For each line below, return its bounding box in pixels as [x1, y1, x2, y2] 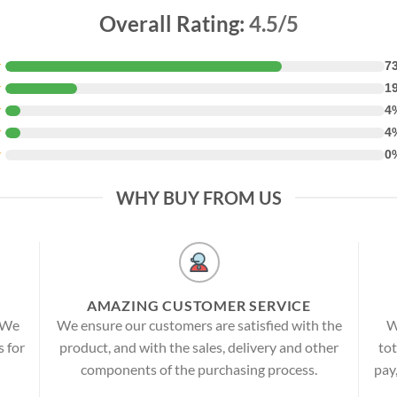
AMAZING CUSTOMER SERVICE [86, 297, 312, 315]
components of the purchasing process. [81, 361, 317, 378]
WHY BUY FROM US [115, 187, 282, 209]
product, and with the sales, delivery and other [59, 339, 339, 356]
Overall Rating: [98, 11, 249, 37]
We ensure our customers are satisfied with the [56, 316, 342, 334]
